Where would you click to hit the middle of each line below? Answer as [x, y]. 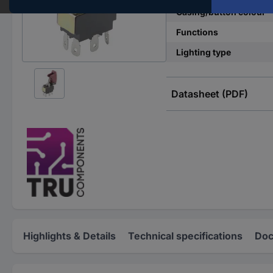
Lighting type [203, 52]
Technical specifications [185, 236]
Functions [197, 32]
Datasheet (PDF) [209, 94]
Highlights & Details [69, 236]
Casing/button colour [221, 12]
